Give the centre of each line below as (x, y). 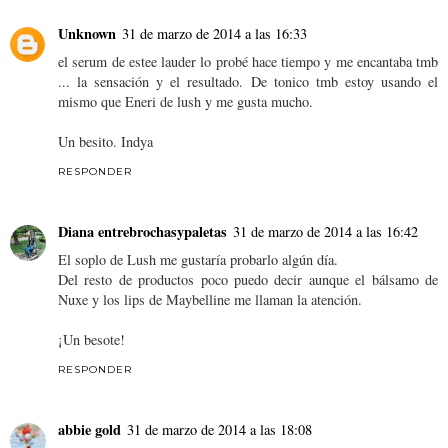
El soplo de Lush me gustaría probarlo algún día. (198, 260)
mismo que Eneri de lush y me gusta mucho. (185, 102)
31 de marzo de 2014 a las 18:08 (219, 430)
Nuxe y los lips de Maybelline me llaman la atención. (210, 300)
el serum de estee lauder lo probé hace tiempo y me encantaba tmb (248, 62)
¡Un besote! (91, 340)
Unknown (87, 34)
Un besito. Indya (105, 142)
